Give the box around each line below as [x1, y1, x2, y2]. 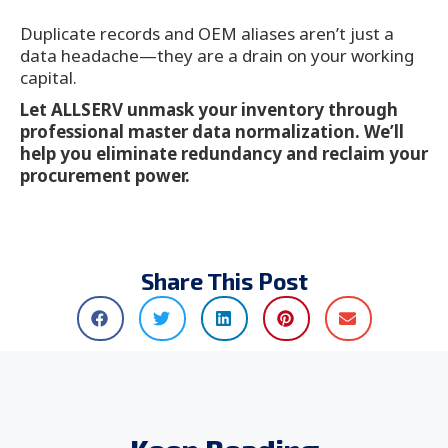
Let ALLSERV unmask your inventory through [20, 98, 398, 122]
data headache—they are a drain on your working [20, 44, 414, 68]
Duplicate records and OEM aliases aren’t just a [20, 22, 394, 46]
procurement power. [20, 164, 190, 188]
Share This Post [140, 267, 308, 296]
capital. [20, 66, 81, 90]
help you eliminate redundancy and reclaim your [20, 142, 428, 166]
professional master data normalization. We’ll [20, 120, 404, 144]
